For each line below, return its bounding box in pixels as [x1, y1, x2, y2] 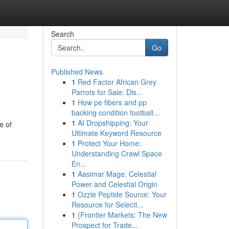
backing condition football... [71, 107, 159, 118]
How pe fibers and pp [77, 97, 147, 107]
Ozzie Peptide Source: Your [77, 189, 167, 199]
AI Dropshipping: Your [77, 118, 148, 128]
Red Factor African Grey [77, 77, 156, 87]
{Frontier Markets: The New [77, 210, 167, 220]
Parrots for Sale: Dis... [71, 87, 143, 97]
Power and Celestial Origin [71, 179, 157, 189]
